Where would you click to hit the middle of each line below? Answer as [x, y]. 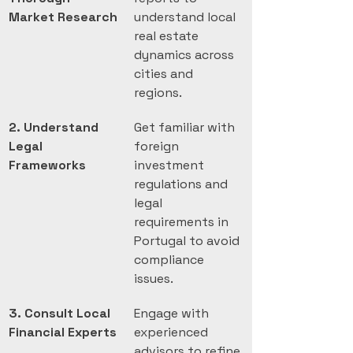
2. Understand [55, 127]
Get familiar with [186, 127]
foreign [158, 146]
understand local [186, 17]
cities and [165, 74]
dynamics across [186, 55]
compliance [171, 260]
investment [171, 165]
